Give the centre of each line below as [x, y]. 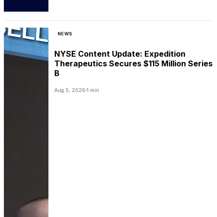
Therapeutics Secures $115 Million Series [133, 63]
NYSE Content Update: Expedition [120, 54]
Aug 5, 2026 [70, 90]
